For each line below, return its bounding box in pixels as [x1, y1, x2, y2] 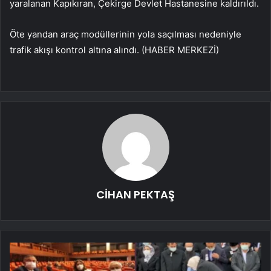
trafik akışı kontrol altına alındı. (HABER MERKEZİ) [10, 44, 219, 56]
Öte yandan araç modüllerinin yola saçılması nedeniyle [10, 28, 241, 40]
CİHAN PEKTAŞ [96, 186, 175, 202]
